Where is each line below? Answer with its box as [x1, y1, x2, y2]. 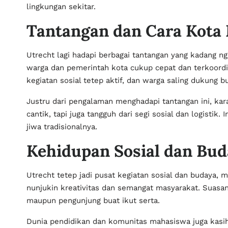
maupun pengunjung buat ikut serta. [26, 196, 160, 205]
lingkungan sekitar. [26, 2, 96, 11]
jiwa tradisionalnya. [26, 122, 97, 131]
